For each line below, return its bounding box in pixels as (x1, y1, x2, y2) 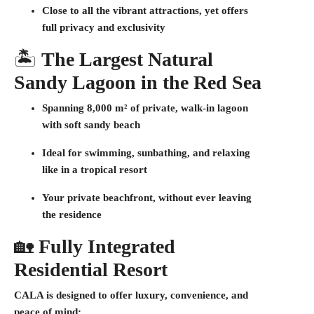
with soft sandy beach (42, 119, 140, 130)
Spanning (42, 102, 87, 114)
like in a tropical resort (42, 164, 147, 175)
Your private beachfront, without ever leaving (42, 192, 252, 203)
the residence (42, 209, 102, 220)
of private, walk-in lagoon (128, 102, 248, 114)
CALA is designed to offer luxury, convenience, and (14, 289, 248, 301)
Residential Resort (14, 259, 168, 280)
